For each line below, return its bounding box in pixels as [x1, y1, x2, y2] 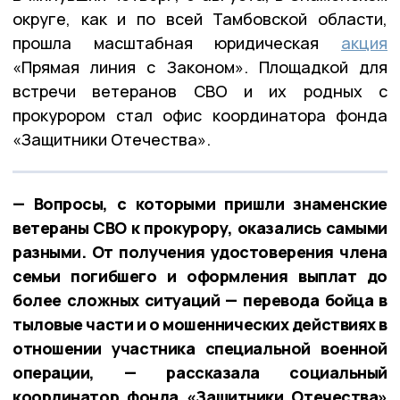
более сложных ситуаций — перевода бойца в [12, 288, 387, 311]
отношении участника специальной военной [12, 337, 387, 359]
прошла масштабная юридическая [12, 31, 341, 54]
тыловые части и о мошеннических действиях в [12, 312, 387, 335]
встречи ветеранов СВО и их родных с [12, 79, 387, 102]
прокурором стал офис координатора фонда [12, 104, 387, 126]
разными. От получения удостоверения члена [12, 240, 387, 262]
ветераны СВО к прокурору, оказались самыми [12, 216, 387, 238]
